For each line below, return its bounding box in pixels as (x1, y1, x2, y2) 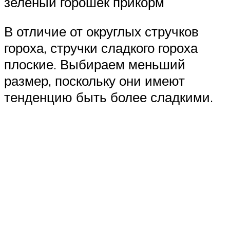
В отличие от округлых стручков (4, 23, 199, 40)
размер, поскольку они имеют (4, 72, 185, 89)
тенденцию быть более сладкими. (4, 89, 213, 106)
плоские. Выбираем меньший (4, 56, 185, 73)
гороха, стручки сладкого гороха (4, 40, 198, 56)
